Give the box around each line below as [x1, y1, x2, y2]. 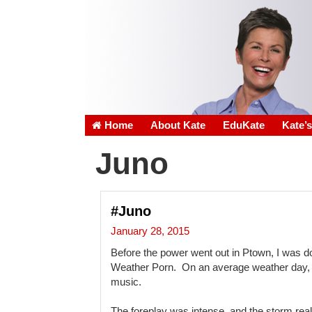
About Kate [150, 120, 205, 131]
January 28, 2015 [111, 226, 190, 237]
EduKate [223, 120, 265, 131]
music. [111, 276, 145, 288]
